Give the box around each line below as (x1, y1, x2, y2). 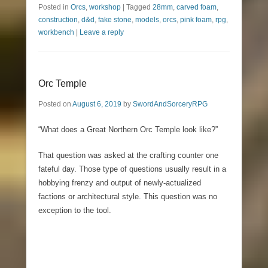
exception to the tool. (38, 206, 111, 215)
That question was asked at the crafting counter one (38, 151, 218, 160)
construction (38, 16, 78, 25)
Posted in (38, 3, 71, 12)
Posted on (38, 100, 72, 109)
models (135, 16, 159, 25)
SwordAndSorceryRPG (133, 100, 208, 109)
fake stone (98, 16, 132, 25)
